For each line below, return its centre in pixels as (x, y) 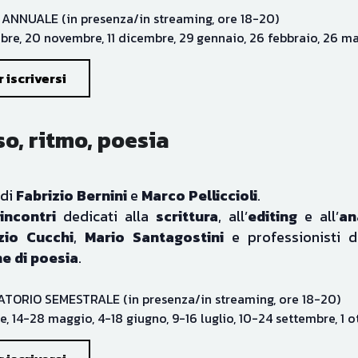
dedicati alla (105, 183)
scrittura (187, 183)
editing (272, 183)
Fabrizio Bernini (73, 163)
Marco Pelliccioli (199, 163)
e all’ (318, 183)
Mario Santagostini (154, 204)
